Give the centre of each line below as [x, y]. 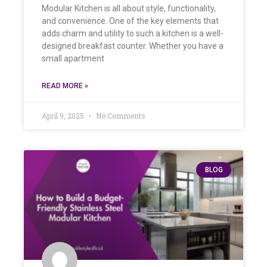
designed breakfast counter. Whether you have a [133, 46]
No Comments [120, 115]
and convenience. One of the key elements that [130, 21]
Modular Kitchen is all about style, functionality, [129, 8]
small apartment [73, 58]
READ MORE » [65, 86]
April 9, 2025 [64, 115]
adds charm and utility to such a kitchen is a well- [133, 33]
